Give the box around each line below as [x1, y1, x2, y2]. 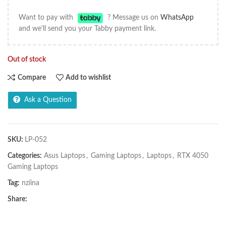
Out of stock [8, 56, 46, 64]
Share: [8, 196, 27, 203]
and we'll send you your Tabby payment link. [19, 25, 156, 33]
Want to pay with [19, 14, 75, 22]
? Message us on [105, 14, 161, 22]
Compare [17, 74, 46, 81]
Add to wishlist [66, 74, 111, 81]
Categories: [8, 152, 42, 160]
